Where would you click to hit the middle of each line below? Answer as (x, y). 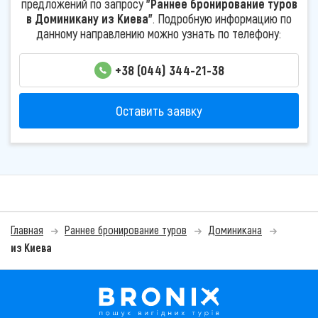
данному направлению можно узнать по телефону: (159, 33)
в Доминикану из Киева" (89, 18)
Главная (27, 230)
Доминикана (235, 230)
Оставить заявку (159, 111)
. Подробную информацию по (222, 18)
